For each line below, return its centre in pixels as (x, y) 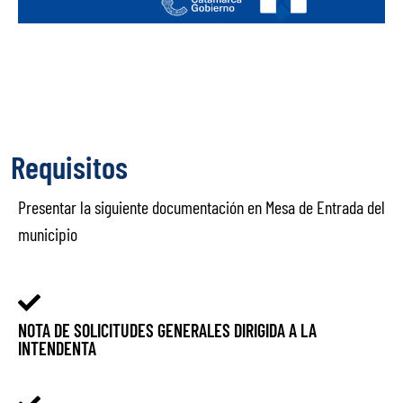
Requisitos (69, 166)
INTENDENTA (57, 349)
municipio (48, 233)
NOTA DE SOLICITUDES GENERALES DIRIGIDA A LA (167, 331)
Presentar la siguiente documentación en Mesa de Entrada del (201, 206)
